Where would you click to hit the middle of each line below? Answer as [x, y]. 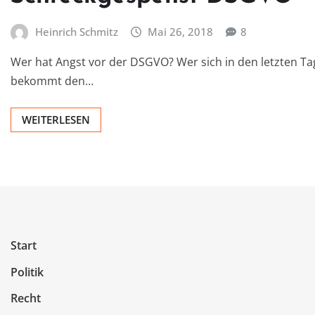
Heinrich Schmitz [76, 31]
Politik [27, 272]
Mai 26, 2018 [181, 31]
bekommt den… [52, 81]
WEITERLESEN [56, 120]
